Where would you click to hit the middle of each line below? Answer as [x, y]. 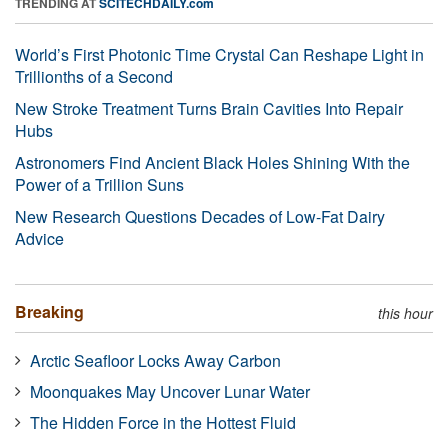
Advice [39, 238]
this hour [405, 312]
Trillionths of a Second [94, 76]
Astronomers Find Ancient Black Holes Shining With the [212, 162]
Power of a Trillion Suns [99, 184]
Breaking [49, 311]
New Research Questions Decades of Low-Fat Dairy [200, 216]
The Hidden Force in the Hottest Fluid [163, 422]
